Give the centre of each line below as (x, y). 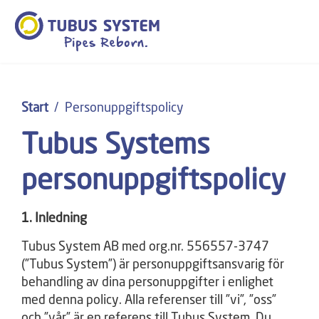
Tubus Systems (116, 146)
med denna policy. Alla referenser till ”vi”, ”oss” (149, 300)
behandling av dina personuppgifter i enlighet (147, 283)
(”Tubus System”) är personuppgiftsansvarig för (153, 265)
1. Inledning (54, 219)
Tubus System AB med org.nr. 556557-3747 (145, 247)
